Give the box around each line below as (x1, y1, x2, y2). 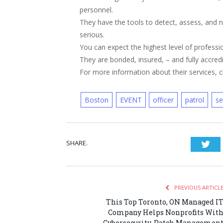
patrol (185, 95, 205, 105)
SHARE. (66, 138, 88, 148)
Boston (84, 95, 109, 105)
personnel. (80, 5, 113, 15)
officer (153, 95, 174, 105)
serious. (80, 30, 105, 40)
